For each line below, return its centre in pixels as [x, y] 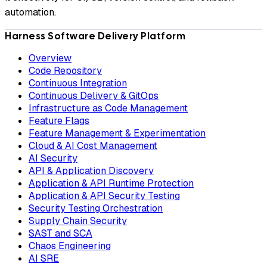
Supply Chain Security [78, 221]
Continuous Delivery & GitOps [94, 96]
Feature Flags [59, 121]
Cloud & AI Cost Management [93, 146]
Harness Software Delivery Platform [95, 36]
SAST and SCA [60, 234]
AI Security [53, 159]
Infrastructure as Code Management [108, 108]
